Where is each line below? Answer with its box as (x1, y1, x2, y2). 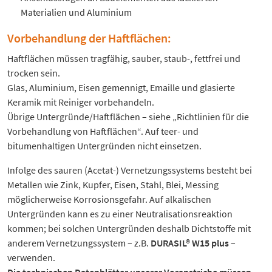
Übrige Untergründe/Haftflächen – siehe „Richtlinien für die (7, 110, 249, 123)
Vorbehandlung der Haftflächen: (7, 30, 171, 46)
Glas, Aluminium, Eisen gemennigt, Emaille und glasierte (7, 81, 235, 94)
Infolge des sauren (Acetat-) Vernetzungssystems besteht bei (7, 164, 252, 177)
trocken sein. (7, 67, 60, 80)
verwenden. (7, 251, 55, 264)
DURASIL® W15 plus (151, 237, 229, 250)
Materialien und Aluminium (21, 6, 132, 19)
